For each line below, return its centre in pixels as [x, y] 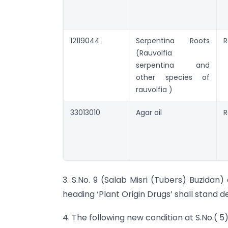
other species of [173, 78]
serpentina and [173, 65]
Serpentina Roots [173, 41]
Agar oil [149, 113]
